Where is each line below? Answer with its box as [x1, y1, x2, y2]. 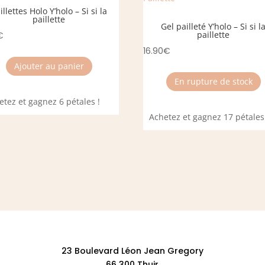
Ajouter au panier [14, 60, 84, 72]
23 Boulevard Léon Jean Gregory [61, 244, 203, 257]
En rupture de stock [174, 76, 253, 88]
